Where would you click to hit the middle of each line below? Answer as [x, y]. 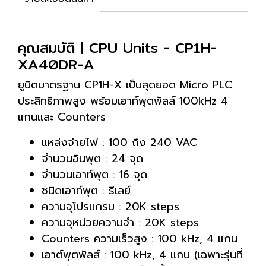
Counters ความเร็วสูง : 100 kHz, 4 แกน [140, 239]
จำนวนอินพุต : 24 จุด [92, 159]
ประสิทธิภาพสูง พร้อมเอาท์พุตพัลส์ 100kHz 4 [123, 101]
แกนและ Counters [62, 117]
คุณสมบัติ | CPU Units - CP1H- [117, 47]
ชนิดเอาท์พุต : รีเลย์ [86, 191]
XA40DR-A [56, 64]
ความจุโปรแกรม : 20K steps [110, 207]
